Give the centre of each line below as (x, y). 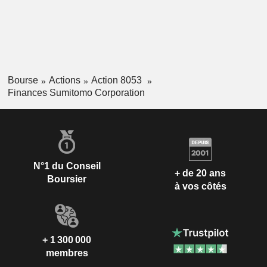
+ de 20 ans (200, 173)
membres (67, 253)
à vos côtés (200, 187)
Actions (64, 80)
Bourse (23, 80)
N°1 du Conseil (67, 166)
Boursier (67, 179)
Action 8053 (117, 80)
